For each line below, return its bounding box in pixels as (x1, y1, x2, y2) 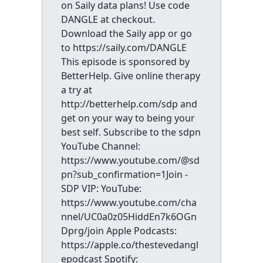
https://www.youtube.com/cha (60, 195, 197, 209)
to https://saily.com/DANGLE (60, 41, 187, 54)
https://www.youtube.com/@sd (60, 153, 200, 167)
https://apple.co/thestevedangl (60, 238, 198, 251)
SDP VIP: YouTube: (60, 181, 141, 195)
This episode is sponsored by (60, 55, 190, 68)
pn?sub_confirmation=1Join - (60, 167, 188, 181)
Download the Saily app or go (60, 26, 192, 40)
